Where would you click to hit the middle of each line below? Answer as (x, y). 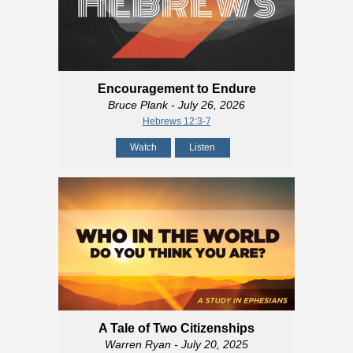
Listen (202, 148)
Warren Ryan (138, 345)
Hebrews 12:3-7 (176, 122)
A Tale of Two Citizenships (176, 329)
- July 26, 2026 (206, 105)
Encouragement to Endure (176, 89)
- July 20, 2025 (210, 345)
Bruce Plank (138, 105)
